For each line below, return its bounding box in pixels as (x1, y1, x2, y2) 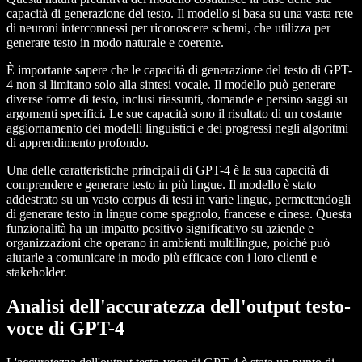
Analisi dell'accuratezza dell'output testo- (6, 296, 351, 318)
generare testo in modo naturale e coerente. (6, 36, 224, 50)
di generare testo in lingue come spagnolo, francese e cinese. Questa (6, 207, 351, 221)
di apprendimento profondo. (6, 136, 149, 150)
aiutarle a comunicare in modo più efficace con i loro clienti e (6, 250, 317, 265)
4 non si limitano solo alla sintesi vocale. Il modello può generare (6, 78, 335, 92)
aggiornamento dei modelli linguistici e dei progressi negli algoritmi (6, 121, 348, 136)
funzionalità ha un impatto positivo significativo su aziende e (6, 221, 314, 236)
